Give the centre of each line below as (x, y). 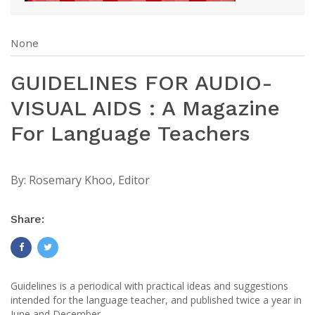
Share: (27, 219)
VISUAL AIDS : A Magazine (145, 108)
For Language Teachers (130, 134)
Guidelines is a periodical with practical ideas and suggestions (149, 286)
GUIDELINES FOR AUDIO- (142, 83)
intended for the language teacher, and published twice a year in (156, 300)
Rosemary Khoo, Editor (89, 180)
